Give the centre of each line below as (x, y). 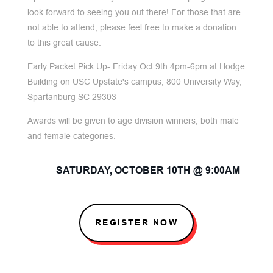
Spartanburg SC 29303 (72, 97)
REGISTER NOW (136, 222)
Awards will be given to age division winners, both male (133, 121)
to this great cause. (64, 43)
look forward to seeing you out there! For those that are (134, 12)
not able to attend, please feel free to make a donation (132, 27)
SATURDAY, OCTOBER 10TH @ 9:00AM (148, 170)
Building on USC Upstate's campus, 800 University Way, (134, 82)
